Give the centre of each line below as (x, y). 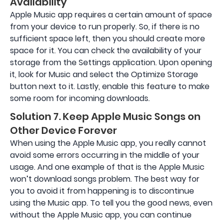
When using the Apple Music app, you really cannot (108, 143)
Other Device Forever (63, 131)
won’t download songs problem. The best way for (105, 179)
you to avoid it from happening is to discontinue (102, 191)
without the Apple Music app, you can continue (101, 215)
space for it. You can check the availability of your (106, 51)
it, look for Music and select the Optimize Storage (104, 75)
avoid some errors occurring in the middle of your (105, 155)
